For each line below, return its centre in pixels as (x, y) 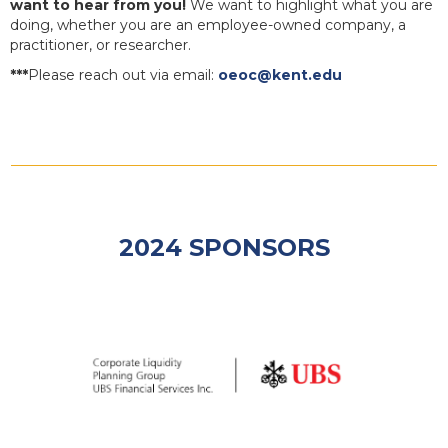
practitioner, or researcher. (100, 45)
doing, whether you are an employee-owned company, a (208, 25)
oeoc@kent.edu (280, 75)
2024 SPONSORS (224, 248)
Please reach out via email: (123, 75)
